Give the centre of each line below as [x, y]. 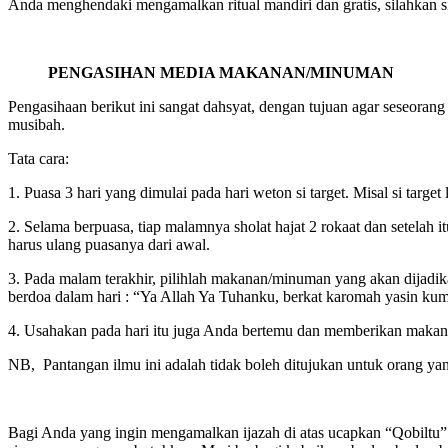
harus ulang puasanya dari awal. [109, 244]
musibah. [36, 124]
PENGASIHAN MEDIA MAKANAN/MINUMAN [221, 72]
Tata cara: [38, 158]
